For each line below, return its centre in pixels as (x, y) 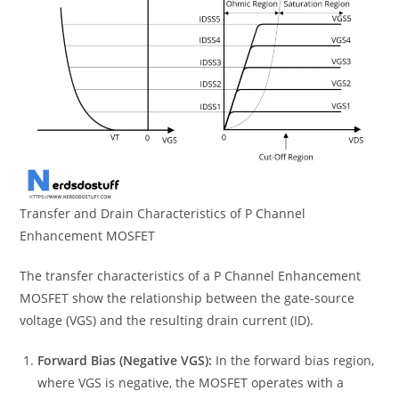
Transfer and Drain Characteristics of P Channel (163, 214)
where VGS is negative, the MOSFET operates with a (191, 383)
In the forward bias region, (293, 361)
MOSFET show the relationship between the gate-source (187, 298)
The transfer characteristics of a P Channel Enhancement (191, 276)
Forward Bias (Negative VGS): (125, 361)
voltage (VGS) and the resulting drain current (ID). (167, 321)
